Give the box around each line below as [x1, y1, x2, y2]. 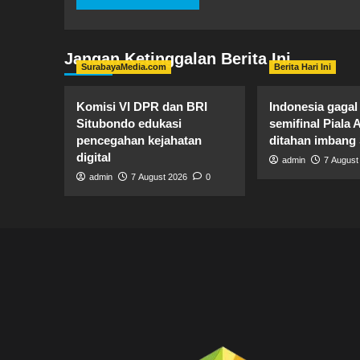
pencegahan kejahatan [76, 133, 202, 148]
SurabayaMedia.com [80, 62, 166, 72]
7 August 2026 [130, 172, 187, 182]
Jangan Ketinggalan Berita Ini [63, 50, 291, 68]
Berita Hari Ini [273, 62, 331, 72]
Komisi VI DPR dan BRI [76, 100, 207, 114]
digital [76, 150, 111, 165]
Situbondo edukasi [76, 117, 182, 131]
